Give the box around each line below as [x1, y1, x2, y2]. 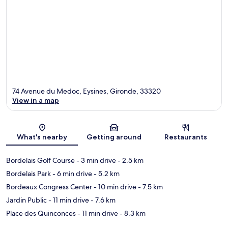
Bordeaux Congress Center [6, 182, 92, 192]
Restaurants [164, 132, 208, 142]
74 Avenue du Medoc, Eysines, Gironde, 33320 [12, 87, 161, 96]
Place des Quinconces [6, 209, 76, 218]
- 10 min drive [92, 182, 136, 192]
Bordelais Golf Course [6, 156, 75, 165]
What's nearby [17, 132, 68, 142]
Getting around [86, 132, 141, 142]
